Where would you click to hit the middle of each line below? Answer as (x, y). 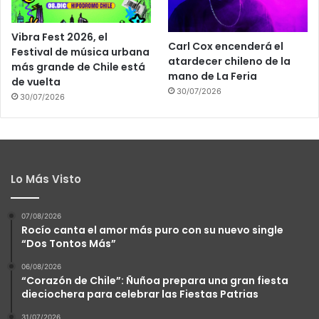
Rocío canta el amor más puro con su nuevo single (152, 230)
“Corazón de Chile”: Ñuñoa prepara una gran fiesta (155, 280)
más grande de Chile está (78, 67)
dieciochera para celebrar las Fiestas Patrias (140, 294)
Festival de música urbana (80, 52)
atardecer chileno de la (230, 61)
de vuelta (36, 82)
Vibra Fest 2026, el (59, 37)
